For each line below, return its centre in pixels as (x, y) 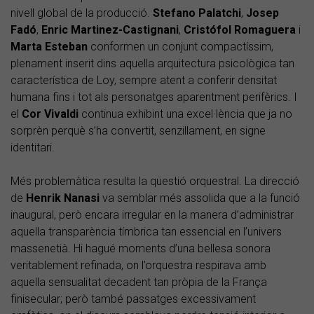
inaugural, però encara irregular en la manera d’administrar (152, 215)
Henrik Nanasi (61, 198)
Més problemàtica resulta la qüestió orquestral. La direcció (155, 182)
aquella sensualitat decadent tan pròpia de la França (139, 282)
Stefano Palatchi (197, 13)
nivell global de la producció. (82, 13)
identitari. (33, 148)
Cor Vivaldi (52, 114)
